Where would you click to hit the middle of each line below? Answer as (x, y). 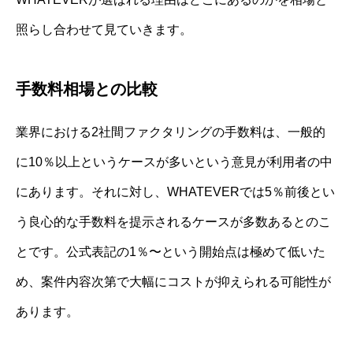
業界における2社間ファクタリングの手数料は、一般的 (171, 132)
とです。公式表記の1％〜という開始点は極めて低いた (171, 251)
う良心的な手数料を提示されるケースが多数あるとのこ (173, 221)
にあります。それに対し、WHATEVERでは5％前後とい (175, 191)
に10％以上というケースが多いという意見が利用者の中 (174, 162)
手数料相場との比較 (87, 89)
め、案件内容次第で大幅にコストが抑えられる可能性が (173, 281)
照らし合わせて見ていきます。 (104, 29)
